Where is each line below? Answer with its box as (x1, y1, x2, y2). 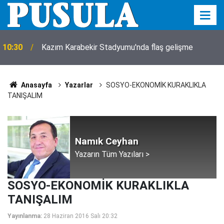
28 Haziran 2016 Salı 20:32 (43, 212, 117, 219)
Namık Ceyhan (75, 135, 138, 147)
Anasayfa (19, 81, 52, 89)
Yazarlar (64, 81, 93, 89)
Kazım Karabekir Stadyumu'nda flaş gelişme (41, 42, 193, 52)
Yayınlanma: (7, 212, 42, 219)
